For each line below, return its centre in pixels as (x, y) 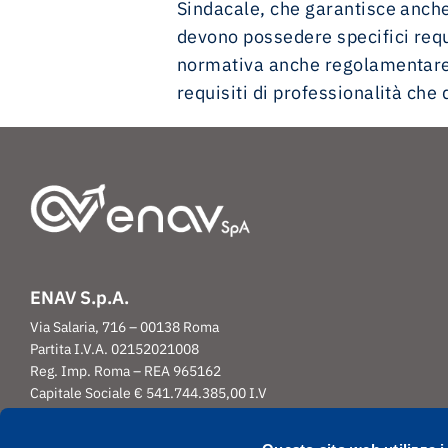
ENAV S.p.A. (79, 298)
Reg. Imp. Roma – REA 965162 (125, 371)
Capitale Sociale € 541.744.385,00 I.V (148, 393)
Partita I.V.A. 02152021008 (114, 349)
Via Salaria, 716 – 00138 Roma (124, 327)
